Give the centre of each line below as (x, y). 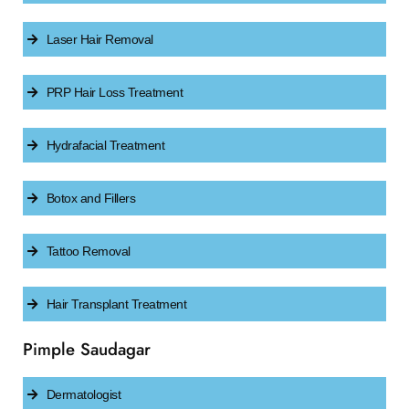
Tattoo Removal (88, 251)
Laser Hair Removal (100, 39)
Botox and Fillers (90, 198)
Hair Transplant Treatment (116, 304)
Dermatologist (83, 394)
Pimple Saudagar (87, 349)
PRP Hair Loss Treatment (114, 92)
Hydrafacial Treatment (105, 145)
